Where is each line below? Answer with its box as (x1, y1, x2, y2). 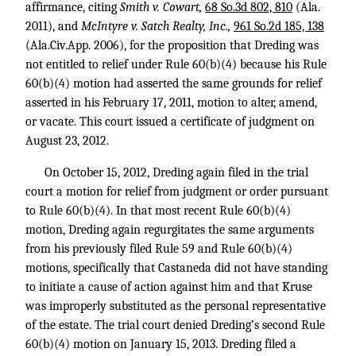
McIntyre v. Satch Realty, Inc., (81, 19, 234, 33)
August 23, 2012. (25, 133, 109, 148)
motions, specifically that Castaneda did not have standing (25, 261, 327, 275)
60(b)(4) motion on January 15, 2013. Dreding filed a (25, 337, 296, 351)
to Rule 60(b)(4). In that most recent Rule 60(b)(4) (25, 203, 291, 218)
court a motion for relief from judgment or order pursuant (25, 184, 328, 199)
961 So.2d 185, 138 (234, 19, 324, 33)
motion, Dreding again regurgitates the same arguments (25, 222, 314, 237)
